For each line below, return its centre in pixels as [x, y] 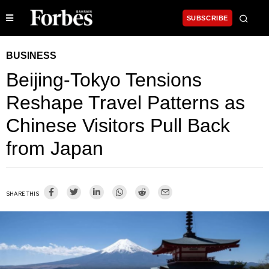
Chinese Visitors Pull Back [118, 126]
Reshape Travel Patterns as [125, 103]
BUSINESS [31, 56]
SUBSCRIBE [207, 18]
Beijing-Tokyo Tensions [104, 80]
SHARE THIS [23, 194]
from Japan [55, 149]
